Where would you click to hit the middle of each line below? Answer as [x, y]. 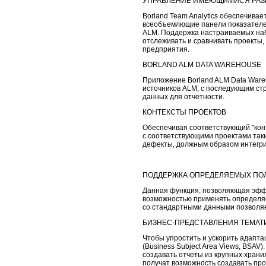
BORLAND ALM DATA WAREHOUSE [202, 64]
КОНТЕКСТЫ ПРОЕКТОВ [184, 112]
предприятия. [166, 49]
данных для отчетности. [183, 96]
